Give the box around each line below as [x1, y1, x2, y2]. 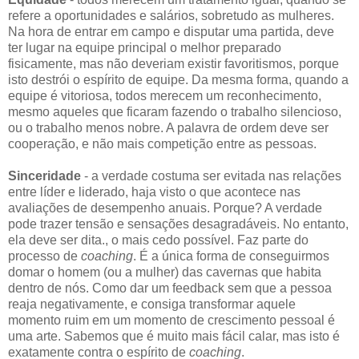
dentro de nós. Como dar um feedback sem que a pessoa [8, 280, 332, 295]
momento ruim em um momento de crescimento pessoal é [8, 313, 335, 327]
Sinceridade [8, 168, 84, 183]
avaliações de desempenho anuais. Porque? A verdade [8, 200, 322, 215]
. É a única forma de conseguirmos [133, 248, 329, 263]
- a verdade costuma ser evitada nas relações [84, 168, 341, 183]
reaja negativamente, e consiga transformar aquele [8, 296, 296, 311]
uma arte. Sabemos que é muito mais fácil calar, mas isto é [8, 329, 340, 343]
